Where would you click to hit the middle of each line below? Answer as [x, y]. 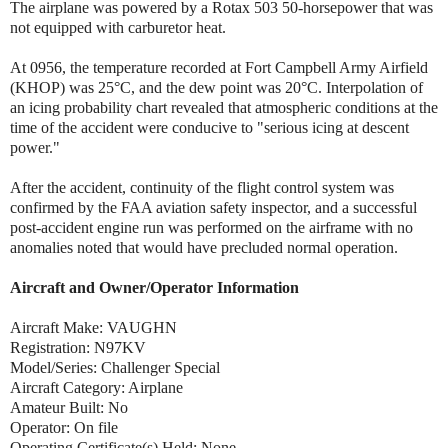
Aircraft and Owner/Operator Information [154, 287]
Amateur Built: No [69, 407]
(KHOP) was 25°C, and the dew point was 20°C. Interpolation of [216, 87]
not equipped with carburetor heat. [118, 27]
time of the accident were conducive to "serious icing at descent [209, 127]
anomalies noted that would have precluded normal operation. [204, 247]
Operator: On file [64, 427]
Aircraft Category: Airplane [96, 387]
